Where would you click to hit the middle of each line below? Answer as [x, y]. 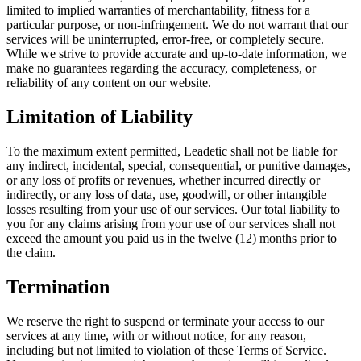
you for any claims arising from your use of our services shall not [171, 223]
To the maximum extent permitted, [95, 151]
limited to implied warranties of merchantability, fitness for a [158, 10]
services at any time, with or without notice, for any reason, [156, 335]
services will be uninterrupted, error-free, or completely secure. [165, 39]
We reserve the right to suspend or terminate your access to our [165, 321]
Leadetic [205, 151]
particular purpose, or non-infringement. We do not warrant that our [177, 24]
